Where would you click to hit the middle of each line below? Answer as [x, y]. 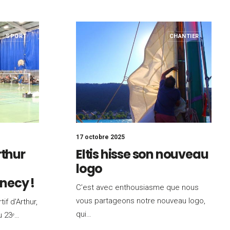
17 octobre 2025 [100, 137]
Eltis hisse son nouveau [142, 154]
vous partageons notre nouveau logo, [141, 201]
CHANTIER [184, 36]
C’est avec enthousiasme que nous [137, 187]
